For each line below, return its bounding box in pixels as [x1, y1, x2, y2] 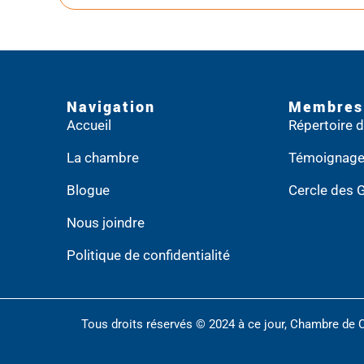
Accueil [67, 117, 111, 133]
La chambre [67, 149, 139, 166]
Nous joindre [67, 214, 145, 231]
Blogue [67, 182, 110, 198]
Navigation [67, 97, 155, 118]
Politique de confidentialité [67, 247, 230, 263]
